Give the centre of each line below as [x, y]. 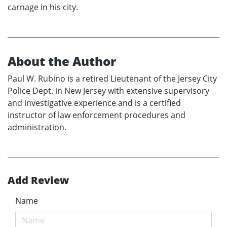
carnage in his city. [43, 7]
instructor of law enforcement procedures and [97, 115]
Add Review [38, 180]
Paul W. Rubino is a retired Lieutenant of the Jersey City [112, 79]
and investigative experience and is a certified [94, 103]
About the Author [62, 61]
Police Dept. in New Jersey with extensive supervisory [108, 91]
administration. [37, 127]
